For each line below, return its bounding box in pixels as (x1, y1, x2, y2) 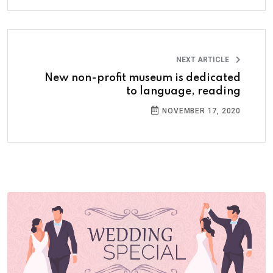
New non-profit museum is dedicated (44, 73, 241, 84)
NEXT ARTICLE (176, 55, 231, 65)
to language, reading (126, 86, 241, 97)
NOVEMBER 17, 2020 (160, 107, 241, 116)
